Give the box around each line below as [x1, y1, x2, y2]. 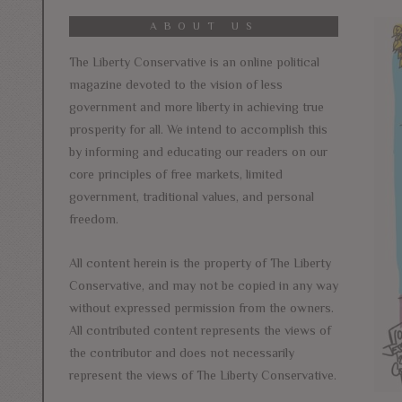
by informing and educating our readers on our [69, 144, 328, 159]
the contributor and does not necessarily [69, 345, 294, 360]
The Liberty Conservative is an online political [69, 54, 319, 69]
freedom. [69, 211, 118, 226]
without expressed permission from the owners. [69, 300, 334, 315]
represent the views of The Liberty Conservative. [69, 367, 336, 382]
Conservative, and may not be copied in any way [69, 277, 338, 293]
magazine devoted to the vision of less [69, 76, 283, 92]
